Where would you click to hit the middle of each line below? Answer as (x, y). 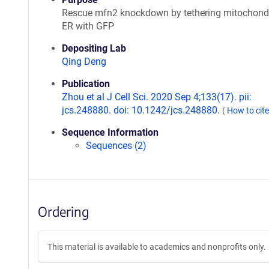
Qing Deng (84, 62)
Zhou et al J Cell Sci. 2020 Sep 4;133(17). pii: (157, 97)
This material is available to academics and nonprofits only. (157, 247)
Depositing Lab (94, 48)
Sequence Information (110, 132)
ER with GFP (88, 26)
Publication (86, 84)
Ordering (63, 211)
